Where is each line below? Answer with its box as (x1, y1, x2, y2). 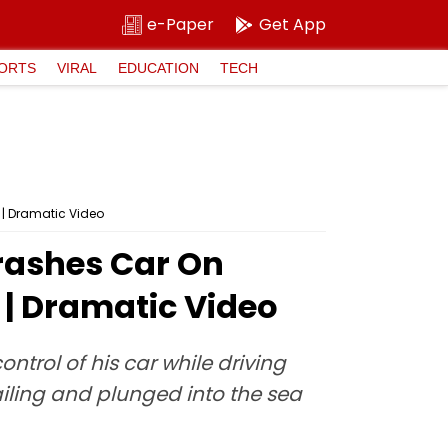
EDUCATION (118, 59, 199, 76)
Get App (259, 13, 326, 36)
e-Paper (147, 13, 214, 36)
